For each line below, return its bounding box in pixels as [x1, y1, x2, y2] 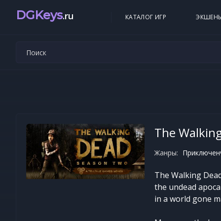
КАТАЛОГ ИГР [125, 13, 167, 21]
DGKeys [16, 8, 63, 22]
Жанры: [154, 148, 178, 157]
